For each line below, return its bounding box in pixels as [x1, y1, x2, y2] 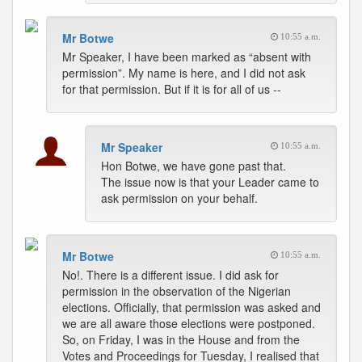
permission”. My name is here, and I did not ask [62, 65, 305, 81]
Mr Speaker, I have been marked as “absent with [62, 48, 311, 65]
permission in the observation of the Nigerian [62, 283, 291, 299]
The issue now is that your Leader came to [101, 174, 319, 190]
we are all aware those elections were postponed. [62, 315, 315, 331]
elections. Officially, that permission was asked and [62, 299, 321, 315]
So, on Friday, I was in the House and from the [62, 331, 300, 347]
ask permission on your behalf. [101, 190, 258, 206]
